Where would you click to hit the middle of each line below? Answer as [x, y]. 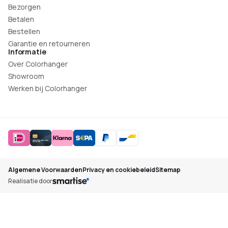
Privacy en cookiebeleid [119, 170]
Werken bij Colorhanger [48, 88]
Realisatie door [30, 181]
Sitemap [168, 170]
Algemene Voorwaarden [45, 170]
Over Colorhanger [38, 64]
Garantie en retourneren [49, 44]
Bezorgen [24, 7]
